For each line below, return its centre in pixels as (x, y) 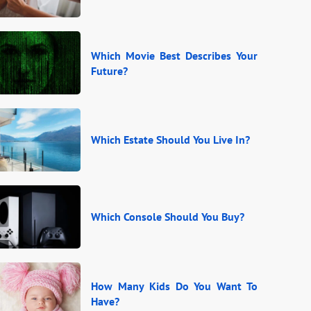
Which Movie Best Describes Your (174, 55)
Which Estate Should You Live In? (170, 140)
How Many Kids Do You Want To (174, 286)
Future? (109, 70)
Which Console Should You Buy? (168, 217)
